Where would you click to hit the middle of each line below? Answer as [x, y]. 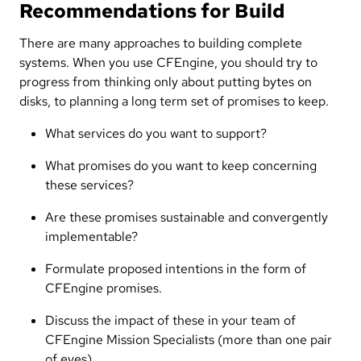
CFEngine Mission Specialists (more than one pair [189, 339]
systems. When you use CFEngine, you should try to [168, 62]
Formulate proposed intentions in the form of [176, 268]
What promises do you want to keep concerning [181, 165]
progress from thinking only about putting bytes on [166, 81]
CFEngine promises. [104, 288]
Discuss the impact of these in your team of [170, 320]
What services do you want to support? [156, 133]
